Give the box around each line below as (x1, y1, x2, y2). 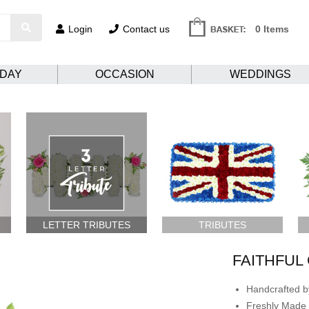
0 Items (255, 23, 289, 34)
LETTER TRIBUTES (43, 219, 131, 230)
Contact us (122, 23, 170, 34)
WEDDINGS (230, 68, 291, 80)
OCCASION (94, 68, 154, 80)
